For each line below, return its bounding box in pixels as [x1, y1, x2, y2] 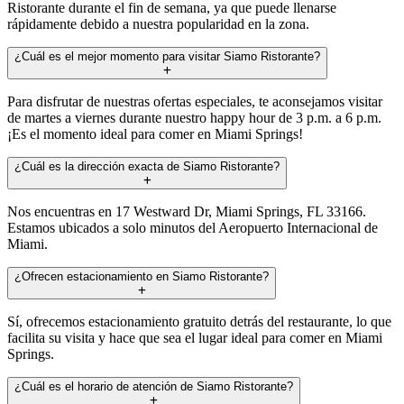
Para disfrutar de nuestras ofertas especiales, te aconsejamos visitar [7, 93, 382, 109]
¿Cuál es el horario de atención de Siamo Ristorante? [14, 379, 293, 393]
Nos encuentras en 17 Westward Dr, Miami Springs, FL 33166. [7, 203, 366, 219]
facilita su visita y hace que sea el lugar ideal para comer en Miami [7, 329, 382, 345]
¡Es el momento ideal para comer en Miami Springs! [7, 125, 303, 142]
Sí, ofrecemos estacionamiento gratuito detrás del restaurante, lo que [7, 313, 391, 329]
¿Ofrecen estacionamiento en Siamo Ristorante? [14, 269, 269, 283]
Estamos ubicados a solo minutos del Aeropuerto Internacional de [7, 219, 378, 235]
